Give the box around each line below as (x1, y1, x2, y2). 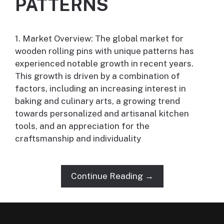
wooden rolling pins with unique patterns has (15, 46, 194, 56)
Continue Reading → (70, 171, 153, 181)
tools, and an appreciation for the (15, 121, 149, 131)
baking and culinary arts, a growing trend (15, 96, 180, 106)
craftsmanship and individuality (15, 133, 141, 144)
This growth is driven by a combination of (15, 71, 180, 81)
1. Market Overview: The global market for (15, 33, 183, 44)
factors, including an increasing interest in (15, 83, 186, 94)
